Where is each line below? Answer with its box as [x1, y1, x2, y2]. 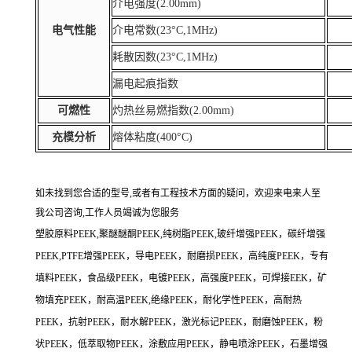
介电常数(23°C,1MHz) [112, 24, 218, 36]
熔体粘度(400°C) [112, 130, 192, 143]
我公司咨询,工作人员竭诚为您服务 [35, 207, 179, 218]
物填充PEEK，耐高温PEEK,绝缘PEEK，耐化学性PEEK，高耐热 [35, 294, 302, 306]
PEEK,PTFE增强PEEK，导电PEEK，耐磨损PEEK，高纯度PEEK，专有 [35, 250, 328, 262]
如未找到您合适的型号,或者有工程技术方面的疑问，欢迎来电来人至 [35, 187, 321, 199]
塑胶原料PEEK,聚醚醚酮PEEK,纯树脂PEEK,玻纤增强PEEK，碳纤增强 [35, 228, 325, 240]
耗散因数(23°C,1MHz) [112, 50, 218, 63]
